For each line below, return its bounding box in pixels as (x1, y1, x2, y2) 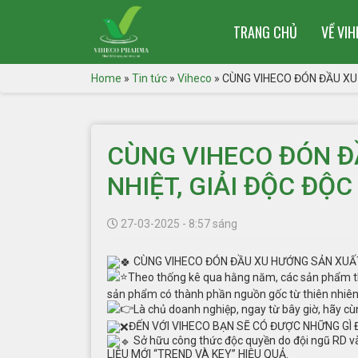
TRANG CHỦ (233, 22, 297, 42)
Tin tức (132, 72, 167, 85)
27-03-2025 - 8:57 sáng (118, 217, 237, 230)
